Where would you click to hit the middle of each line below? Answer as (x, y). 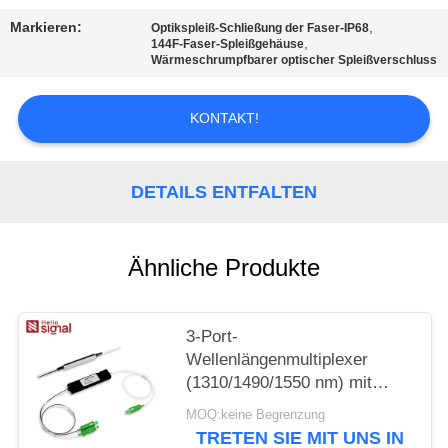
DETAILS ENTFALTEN (224, 191)
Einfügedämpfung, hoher (277, 429)
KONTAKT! (224, 118)
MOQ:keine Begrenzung (256, 414)
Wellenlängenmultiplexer (277, 360)
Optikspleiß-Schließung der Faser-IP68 (260, 28)
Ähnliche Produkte (224, 268)
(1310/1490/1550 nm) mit (279, 383)
